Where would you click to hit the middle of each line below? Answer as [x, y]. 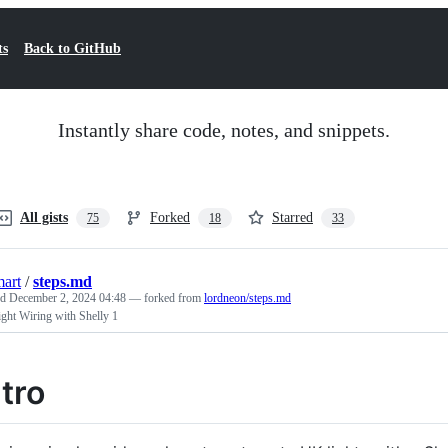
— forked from [166, 298]
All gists [44, 217]
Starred [292, 217]
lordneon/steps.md [247, 298]
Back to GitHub [72, 48]
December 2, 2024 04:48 [67, 298]
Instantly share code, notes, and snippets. [224, 130]
